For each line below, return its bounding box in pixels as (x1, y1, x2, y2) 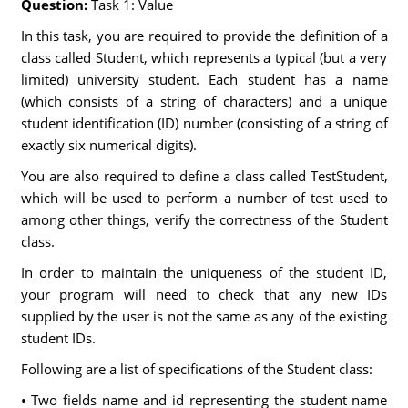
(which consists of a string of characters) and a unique (20, 92, 388, 110)
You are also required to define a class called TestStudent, (20, 167, 388, 185)
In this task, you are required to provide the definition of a (20, 26, 388, 45)
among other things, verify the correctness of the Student (20, 210, 388, 229)
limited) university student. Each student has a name (20, 70, 388, 88)
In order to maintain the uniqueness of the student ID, (20, 263, 388, 281)
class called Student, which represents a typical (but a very (20, 48, 388, 66)
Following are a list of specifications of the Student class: (20, 360, 372, 378)
